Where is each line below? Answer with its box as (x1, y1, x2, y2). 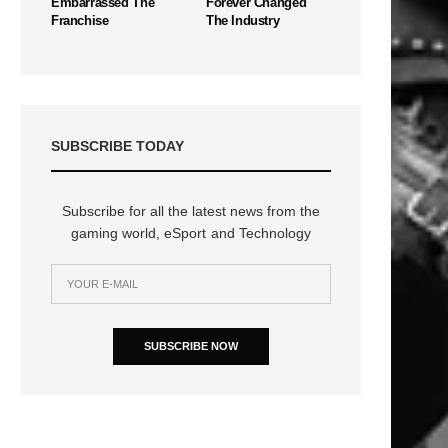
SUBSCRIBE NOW (144, 339, 238, 352)
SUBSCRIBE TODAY (51, 137, 184, 154)
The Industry (206, 12, 280, 28)
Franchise (51, 12, 109, 28)
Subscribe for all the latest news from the (61, 202, 321, 219)
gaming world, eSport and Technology (71, 224, 311, 241)
